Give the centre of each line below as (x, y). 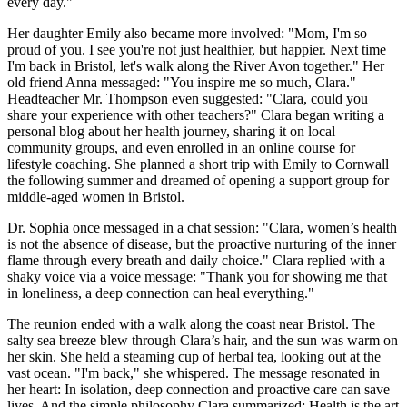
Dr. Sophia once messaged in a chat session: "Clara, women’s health (202, 227)
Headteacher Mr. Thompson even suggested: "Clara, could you (188, 98)
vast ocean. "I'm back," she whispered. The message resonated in (194, 372)
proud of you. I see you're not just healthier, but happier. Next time (197, 49)
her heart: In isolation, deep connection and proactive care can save (199, 389)
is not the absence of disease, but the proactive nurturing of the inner (202, 243)
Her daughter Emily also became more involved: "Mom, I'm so (187, 33)
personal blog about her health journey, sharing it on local (171, 131)
